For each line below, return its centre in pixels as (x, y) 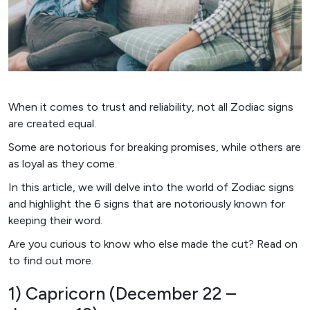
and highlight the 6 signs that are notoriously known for (147, 203)
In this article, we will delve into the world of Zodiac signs (151, 187)
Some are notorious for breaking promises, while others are (155, 147)
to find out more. (51, 260)
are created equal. (52, 123)
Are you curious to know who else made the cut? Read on (153, 244)
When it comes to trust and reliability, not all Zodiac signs (151, 107)
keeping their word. (55, 220)
